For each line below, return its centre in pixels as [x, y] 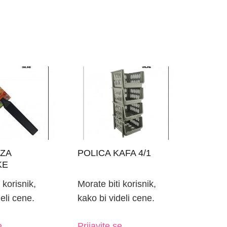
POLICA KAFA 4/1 [114, 153]
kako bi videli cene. [116, 198]
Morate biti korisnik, [117, 184]
